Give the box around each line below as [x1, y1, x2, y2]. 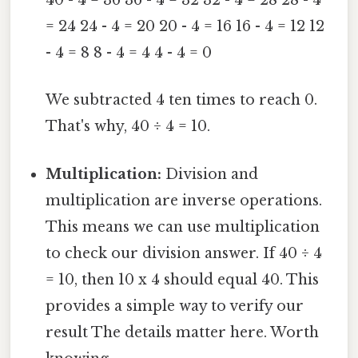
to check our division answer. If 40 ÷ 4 [46, 244, 323, 262]
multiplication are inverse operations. [46, 191, 323, 209]
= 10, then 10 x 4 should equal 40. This [46, 270, 320, 288]
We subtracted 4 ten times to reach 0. [46, 91, 318, 109]
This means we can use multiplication [46, 217, 320, 236]
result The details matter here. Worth [46, 323, 320, 341]
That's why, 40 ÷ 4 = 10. [46, 117, 211, 136]
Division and [161, 165, 259, 183]
